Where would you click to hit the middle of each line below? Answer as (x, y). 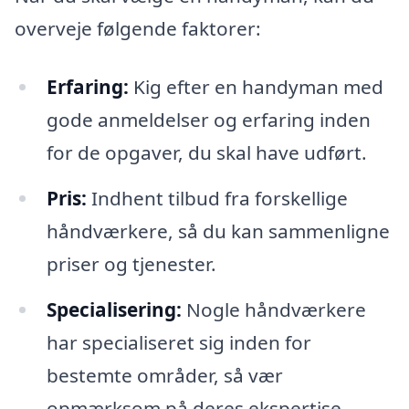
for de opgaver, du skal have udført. (206, 153)
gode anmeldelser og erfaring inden (208, 120)
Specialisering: (114, 309)
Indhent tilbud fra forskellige (217, 199)
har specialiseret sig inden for (178, 342)
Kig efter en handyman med (256, 87)
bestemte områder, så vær (164, 375)
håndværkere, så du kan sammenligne (218, 231)
